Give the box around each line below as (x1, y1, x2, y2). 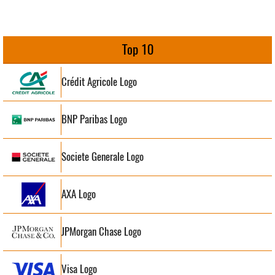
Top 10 (122, 40, 153, 58)
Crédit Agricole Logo (61, 74, 137, 90)
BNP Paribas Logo (61, 112, 127, 127)
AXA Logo (61, 187, 96, 202)
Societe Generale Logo (61, 149, 144, 165)
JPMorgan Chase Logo (61, 224, 141, 239)
